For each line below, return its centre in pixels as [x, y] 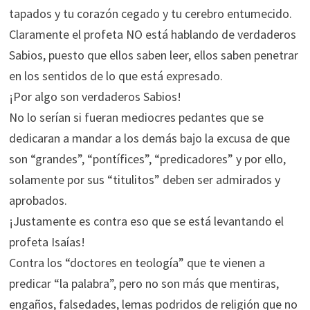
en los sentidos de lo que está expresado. [116, 76]
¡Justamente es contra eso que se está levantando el [146, 221]
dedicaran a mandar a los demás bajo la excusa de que [149, 138]
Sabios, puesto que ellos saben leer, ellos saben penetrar [153, 55]
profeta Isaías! [47, 242]
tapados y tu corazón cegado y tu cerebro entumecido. [150, 13]
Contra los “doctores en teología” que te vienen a [137, 263]
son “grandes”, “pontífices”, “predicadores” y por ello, [147, 159]
